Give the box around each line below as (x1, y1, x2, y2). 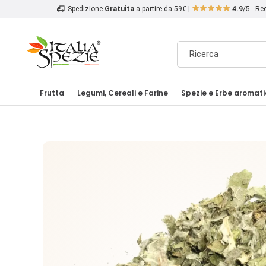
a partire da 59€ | (134, 5, 192, 13)
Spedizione (68, 5, 104, 13)
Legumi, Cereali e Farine (77, 88, 168, 99)
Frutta (40, 88, 64, 99)
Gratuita (104, 5, 134, 13)
